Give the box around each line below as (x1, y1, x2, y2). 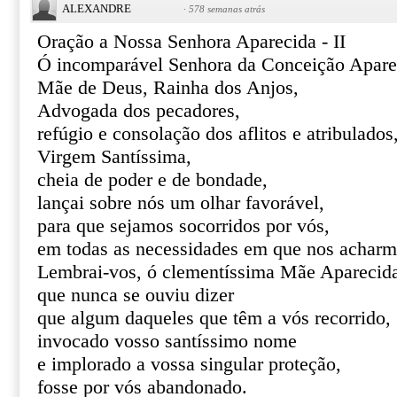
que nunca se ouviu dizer (37, 284, 234, 306)
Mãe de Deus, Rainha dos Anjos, (37, 77, 299, 98)
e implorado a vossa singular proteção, (37, 354, 341, 375)
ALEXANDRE (62, 2, 131, 15)
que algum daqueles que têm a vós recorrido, (37, 307, 391, 329)
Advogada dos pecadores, (37, 100, 240, 121)
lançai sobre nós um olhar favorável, (37, 192, 324, 214)
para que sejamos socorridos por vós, (37, 215, 330, 237)
